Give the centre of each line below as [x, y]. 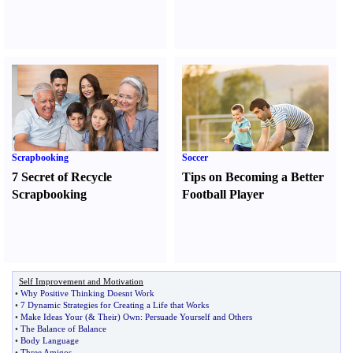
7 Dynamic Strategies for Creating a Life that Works [115, 305]
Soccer [195, 158]
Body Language [50, 340]
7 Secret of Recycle [62, 177]
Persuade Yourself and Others [199, 317]
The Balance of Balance [63, 329]
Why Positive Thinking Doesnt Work [87, 293]
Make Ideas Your [52, 317]
